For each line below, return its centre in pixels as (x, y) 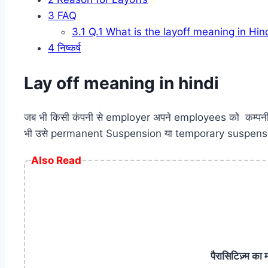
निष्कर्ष (68, 48)
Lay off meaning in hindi (121, 83)
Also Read (56, 160)
